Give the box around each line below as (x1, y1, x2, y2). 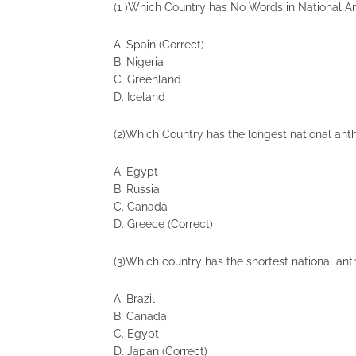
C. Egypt (114, 327, 159, 340)
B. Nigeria (114, 56, 164, 68)
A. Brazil (114, 292, 155, 305)
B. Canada (114, 310, 167, 323)
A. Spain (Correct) (114, 38, 204, 51)
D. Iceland (114, 91, 165, 103)
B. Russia (114, 183, 160, 195)
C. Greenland (114, 73, 181, 86)
